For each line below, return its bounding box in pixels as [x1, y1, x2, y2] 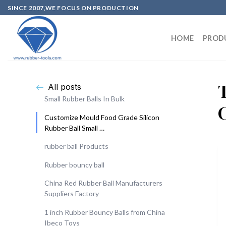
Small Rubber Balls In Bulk [44, 94, 125, 103]
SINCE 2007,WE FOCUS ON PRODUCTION [8, 4, 139, 12]
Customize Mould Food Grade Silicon [44, 112, 159, 122]
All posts [47, 82, 81, 92]
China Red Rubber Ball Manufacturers [44, 179, 162, 188]
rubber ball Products [44, 142, 108, 151]
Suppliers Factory [44, 189, 99, 198]
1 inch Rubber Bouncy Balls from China [44, 207, 165, 216]
